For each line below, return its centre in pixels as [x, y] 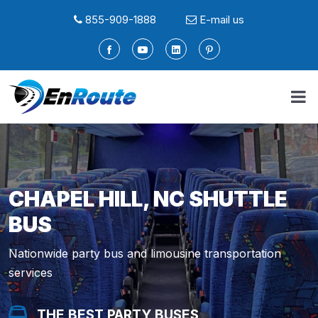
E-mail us [222, 20]
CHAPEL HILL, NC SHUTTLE [148, 199]
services [31, 273]
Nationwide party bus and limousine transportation [145, 253]
